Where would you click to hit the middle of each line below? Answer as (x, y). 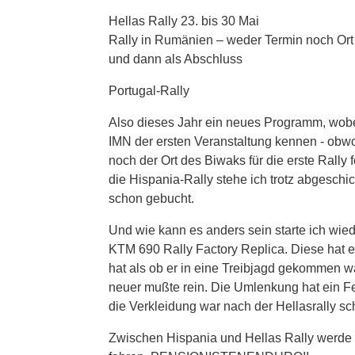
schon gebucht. (151, 198)
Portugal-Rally (149, 90)
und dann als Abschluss (176, 59)
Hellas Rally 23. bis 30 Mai (184, 21)
